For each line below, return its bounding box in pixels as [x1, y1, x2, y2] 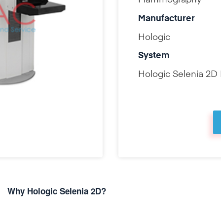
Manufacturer [138, 14, 195, 23]
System [138, 51, 170, 61]
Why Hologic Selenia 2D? [7, 185, 106, 197]
